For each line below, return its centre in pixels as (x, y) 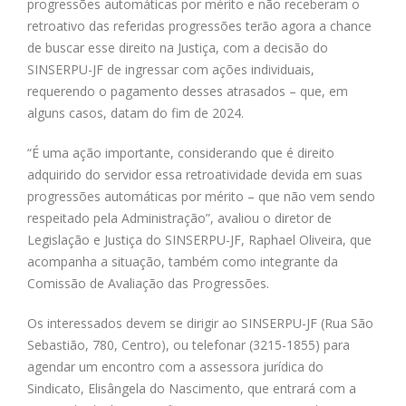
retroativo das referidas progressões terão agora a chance (199, 25)
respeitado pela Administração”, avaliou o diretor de (179, 217)
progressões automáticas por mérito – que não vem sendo (201, 196)
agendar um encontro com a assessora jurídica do (175, 366)
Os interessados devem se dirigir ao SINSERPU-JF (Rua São (200, 323)
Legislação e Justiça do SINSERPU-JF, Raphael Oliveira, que (199, 239)
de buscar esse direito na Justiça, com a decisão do (178, 47)
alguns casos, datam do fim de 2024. (135, 112)
